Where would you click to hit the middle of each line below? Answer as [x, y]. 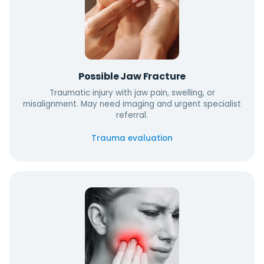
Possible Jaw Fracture [132, 76]
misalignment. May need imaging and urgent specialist [132, 104]
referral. [132, 115]
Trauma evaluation [132, 138]
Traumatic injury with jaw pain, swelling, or [132, 93]
